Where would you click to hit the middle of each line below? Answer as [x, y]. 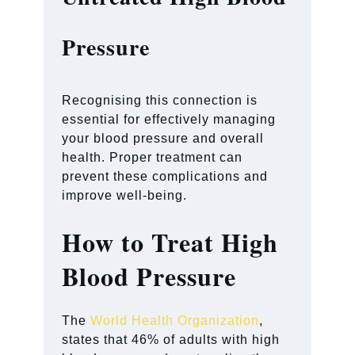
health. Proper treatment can [153, 157]
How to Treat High [170, 242]
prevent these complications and [165, 176]
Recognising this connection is [160, 100]
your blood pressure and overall [163, 138]
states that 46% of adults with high [171, 339]
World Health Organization [175, 320]
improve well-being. [125, 195]
